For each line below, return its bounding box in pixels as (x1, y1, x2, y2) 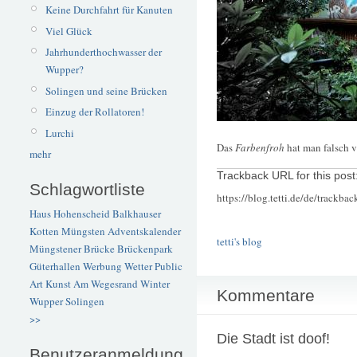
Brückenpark (117, 241, 173, 257)
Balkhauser (112, 206, 161, 222)
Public (155, 259, 182, 274)
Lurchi (45, 125, 74, 140)
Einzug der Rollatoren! (45, 104, 144, 120)
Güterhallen (29, 259, 80, 274)
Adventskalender (108, 224, 181, 239)
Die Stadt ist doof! (217, 331, 330, 347)
